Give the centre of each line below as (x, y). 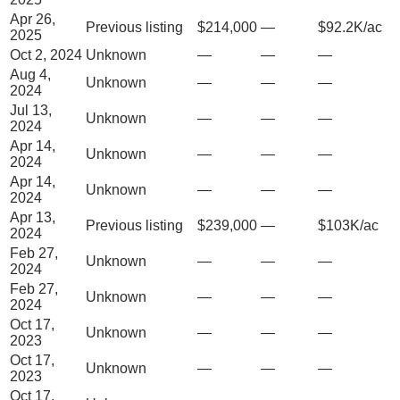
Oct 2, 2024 (46, 54)
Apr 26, (33, 19)
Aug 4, (30, 74)
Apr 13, (33, 217)
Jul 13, (31, 110)
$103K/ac (348, 225)
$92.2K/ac (350, 27)
